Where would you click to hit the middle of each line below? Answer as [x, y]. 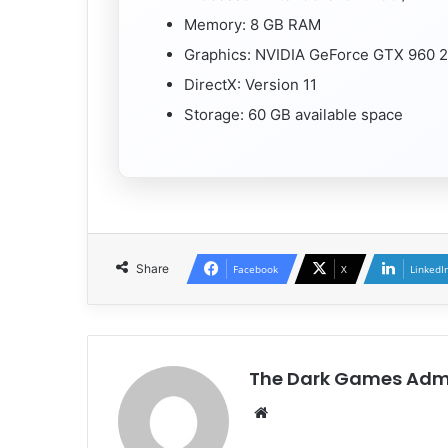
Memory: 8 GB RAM [252, 24]
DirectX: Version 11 [250, 84]
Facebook [255, 268]
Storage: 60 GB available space [293, 114]
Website [300, 411]
